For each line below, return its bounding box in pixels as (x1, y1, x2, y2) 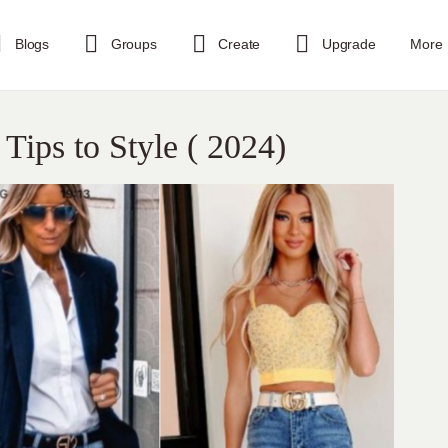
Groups (110, 36, 157, 52)
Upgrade (322, 36, 376, 52)
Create (218, 36, 261, 52)
